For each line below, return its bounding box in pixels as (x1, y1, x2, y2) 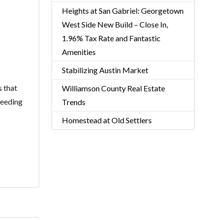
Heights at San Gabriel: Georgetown (61, 6, 184, 15)
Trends (61, 97, 85, 107)
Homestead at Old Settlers (61, 115, 152, 125)
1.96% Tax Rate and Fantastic (61, 33, 161, 43)
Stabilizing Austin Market (61, 65, 148, 75)
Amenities (61, 47, 96, 56)
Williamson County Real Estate (61, 83, 165, 93)
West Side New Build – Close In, (61, 20, 168, 29)
